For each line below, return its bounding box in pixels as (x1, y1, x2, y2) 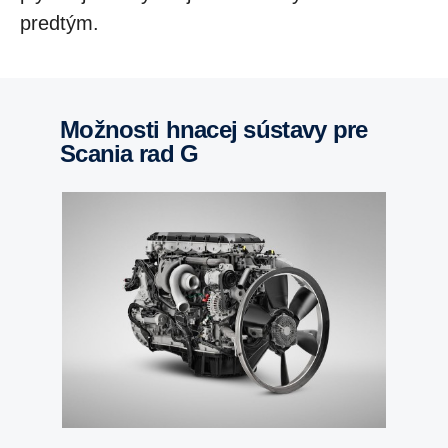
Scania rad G (60, 140, 199, 167)
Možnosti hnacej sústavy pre (60, 116, 80, 143)
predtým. (20, 12, 99, 34)
